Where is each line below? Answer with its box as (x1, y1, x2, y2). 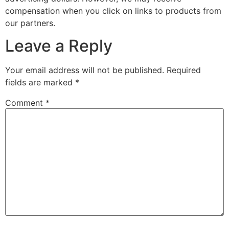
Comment (5, 98, 45, 108)
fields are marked (5, 77, 75, 88)
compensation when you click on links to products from (5, 5, 221, 16)
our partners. (5, 17, 55, 28)
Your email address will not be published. (5, 65, 164, 76)
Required (167, 65, 201, 76)
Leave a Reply (5, 36, 112, 56)
